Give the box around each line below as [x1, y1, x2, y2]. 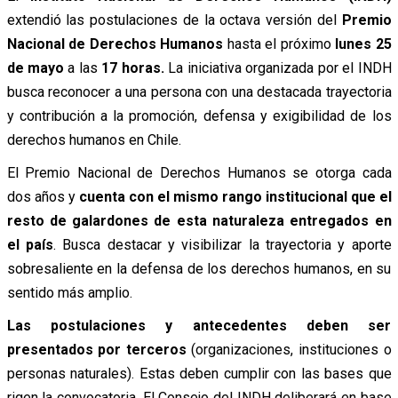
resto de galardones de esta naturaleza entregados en [6, 211, 392, 229]
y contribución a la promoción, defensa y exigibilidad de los [6, 107, 392, 124]
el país [6, 235, 53, 253]
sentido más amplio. [6, 283, 132, 301]
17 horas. [101, 59, 164, 76]
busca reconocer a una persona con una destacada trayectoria [6, 83, 392, 100]
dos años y [6, 187, 79, 205]
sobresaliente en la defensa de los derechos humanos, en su [6, 259, 392, 277]
